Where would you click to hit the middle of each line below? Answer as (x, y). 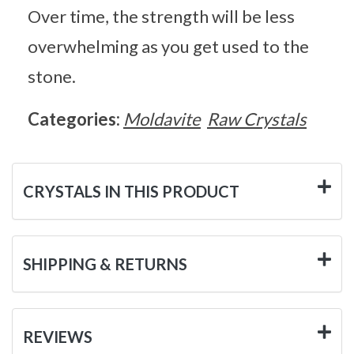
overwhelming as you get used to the (168, 46)
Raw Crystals (257, 119)
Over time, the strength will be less (161, 16)
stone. (52, 76)
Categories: (75, 119)
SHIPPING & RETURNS (105, 264)
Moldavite (162, 119)
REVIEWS (58, 336)
